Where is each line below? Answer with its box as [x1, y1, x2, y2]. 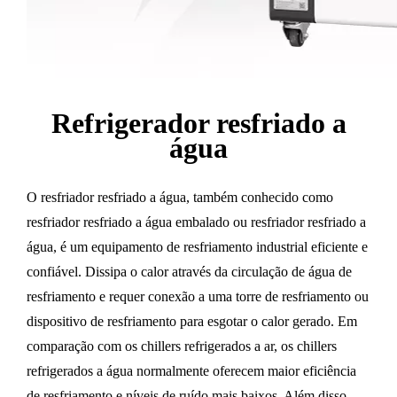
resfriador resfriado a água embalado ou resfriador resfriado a [27, 214, 366, 230]
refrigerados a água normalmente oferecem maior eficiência [27, 363, 356, 379]
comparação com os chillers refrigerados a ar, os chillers [27, 339, 337, 354]
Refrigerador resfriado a [51, 107, 346, 140]
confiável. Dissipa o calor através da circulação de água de [27, 264, 352, 280]
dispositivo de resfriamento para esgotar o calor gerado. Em [27, 314, 357, 330]
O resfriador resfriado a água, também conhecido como [27, 190, 333, 206]
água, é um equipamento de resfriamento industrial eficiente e [27, 239, 368, 255]
